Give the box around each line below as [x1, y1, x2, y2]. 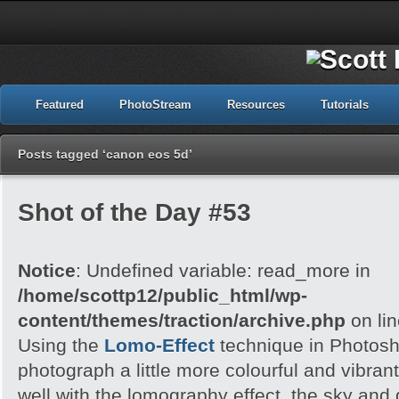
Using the [18, 335, 99, 355]
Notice [18, 260, 76, 281]
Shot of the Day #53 [18, 198, 251, 226]
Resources [227, 98, 285, 111]
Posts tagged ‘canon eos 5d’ [18, 147, 192, 161]
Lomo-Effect [99, 335, 215, 355]
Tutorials [321, 98, 369, 111]
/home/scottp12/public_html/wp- [18, 285, 307, 305]
